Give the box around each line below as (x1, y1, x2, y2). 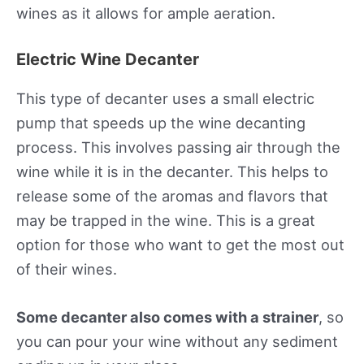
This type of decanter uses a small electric (16, 89, 314, 107)
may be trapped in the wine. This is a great (16, 210, 315, 229)
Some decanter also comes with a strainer (16, 307, 318, 326)
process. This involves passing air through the (16, 137, 340, 156)
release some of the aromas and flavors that (16, 186, 328, 205)
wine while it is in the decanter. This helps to (16, 162, 328, 180)
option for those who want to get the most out (16, 235, 344, 253)
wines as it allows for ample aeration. (16, 3, 275, 22)
